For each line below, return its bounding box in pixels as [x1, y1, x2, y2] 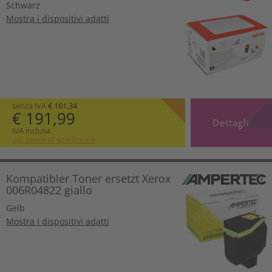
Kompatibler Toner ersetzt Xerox [6, 171, 171, 186]
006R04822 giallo [6, 182, 92, 197]
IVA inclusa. [12, 124, 52, 136]
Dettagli [212, 116, 250, 129]
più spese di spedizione [12, 134, 95, 145]
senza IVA [12, 100, 48, 111]
